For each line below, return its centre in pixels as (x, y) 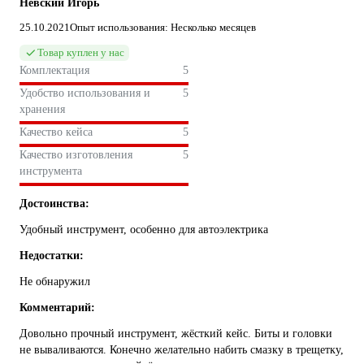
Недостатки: (52, 256)
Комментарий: (57, 308)
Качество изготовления (76, 155)
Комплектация (54, 71)
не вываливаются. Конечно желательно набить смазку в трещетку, (182, 350)
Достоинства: (54, 204)
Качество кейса (56, 132)
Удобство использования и (85, 93)
